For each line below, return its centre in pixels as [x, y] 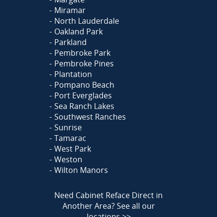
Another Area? [89, 206]
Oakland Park [78, 31]
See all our [136, 206]
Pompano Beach [84, 85]
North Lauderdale [86, 21]
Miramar [70, 10]
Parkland [70, 42]
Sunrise [68, 127]
